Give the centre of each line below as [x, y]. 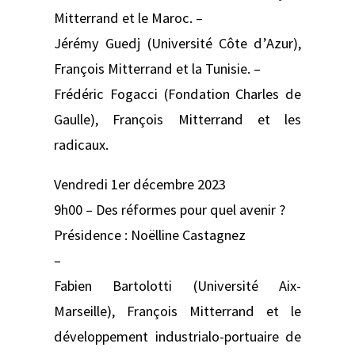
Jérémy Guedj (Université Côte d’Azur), [177, 43]
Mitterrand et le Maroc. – [128, 17]
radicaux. [81, 144]
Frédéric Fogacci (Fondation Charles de [177, 94]
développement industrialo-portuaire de [177, 336]
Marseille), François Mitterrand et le [177, 311]
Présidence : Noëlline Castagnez [150, 235]
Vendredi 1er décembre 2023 [140, 184]
